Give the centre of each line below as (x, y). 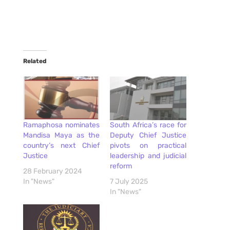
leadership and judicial (148, 156)
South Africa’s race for (148, 125)
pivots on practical (148, 146)
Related (35, 61)
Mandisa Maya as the (61, 136)
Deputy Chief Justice (148, 136)
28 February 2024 (52, 171)
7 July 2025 (129, 182)
